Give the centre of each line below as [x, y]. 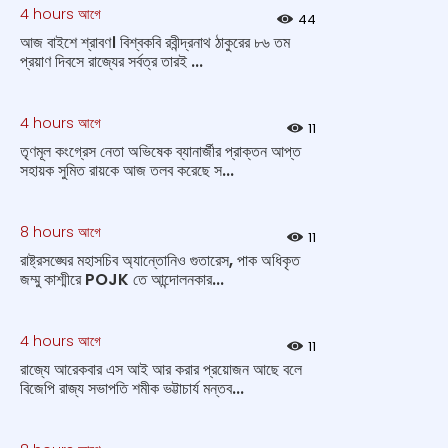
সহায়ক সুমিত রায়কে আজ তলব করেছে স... [127, 170]
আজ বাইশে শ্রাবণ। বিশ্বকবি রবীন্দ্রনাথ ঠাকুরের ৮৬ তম [155, 42]
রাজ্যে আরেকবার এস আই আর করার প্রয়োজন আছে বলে [161, 369]
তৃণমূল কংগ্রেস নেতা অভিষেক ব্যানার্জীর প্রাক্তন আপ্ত [160, 151]
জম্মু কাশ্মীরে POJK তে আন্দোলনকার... [122, 279]
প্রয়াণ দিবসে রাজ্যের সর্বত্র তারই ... [111, 61]
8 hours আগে [60, 232]
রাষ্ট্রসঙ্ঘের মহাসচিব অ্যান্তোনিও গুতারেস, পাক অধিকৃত [160, 260]
